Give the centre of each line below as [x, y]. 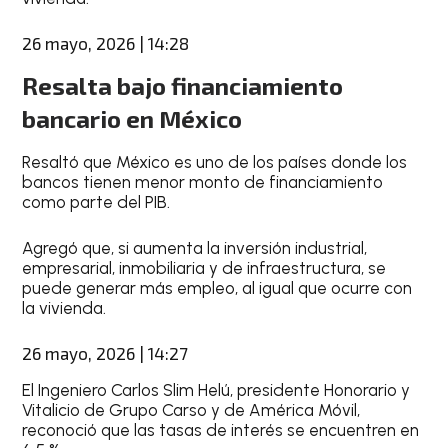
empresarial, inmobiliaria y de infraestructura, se [204, 267]
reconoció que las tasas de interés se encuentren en [221, 430]
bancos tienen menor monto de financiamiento [203, 182]
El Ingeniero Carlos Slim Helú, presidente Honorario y [216, 390]
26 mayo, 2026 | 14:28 [106, 43]
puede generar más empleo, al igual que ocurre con [217, 287]
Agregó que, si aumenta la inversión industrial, [195, 247]
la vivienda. [64, 307]
